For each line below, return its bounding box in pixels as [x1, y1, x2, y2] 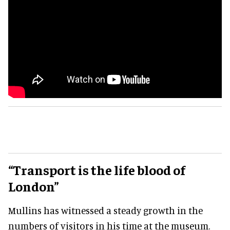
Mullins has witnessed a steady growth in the [8, 204, 203, 216]
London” [8, 177, 59, 195]
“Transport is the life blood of [8, 161, 185, 178]
